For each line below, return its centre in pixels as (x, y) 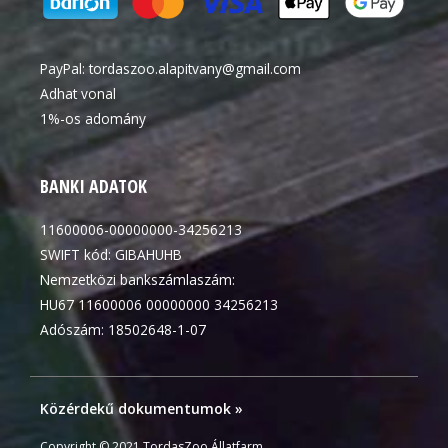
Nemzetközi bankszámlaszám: (137, 280)
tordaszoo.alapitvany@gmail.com (195, 69)
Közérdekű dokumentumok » (141, 409)
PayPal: (64, 69)
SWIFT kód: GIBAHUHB (111, 255)
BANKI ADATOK (93, 186)
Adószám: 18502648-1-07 (123, 330)
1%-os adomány (93, 119)
